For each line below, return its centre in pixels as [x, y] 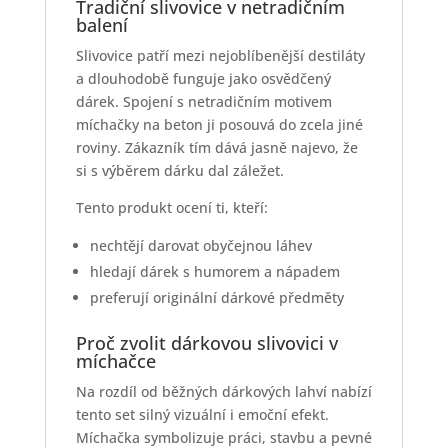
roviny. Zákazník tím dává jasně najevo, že [216, 148]
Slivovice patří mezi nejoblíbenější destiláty [220, 56]
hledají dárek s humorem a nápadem [214, 272]
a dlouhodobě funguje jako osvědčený [203, 79]
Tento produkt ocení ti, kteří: [171, 208]
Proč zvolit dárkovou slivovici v [206, 343]
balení [101, 25]
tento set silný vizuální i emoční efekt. [202, 415]
